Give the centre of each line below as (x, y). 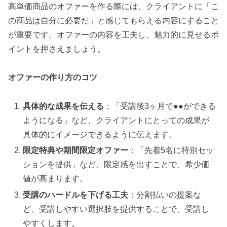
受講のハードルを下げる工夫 (76, 195)
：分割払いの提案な (165, 195)
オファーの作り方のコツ (53, 78)
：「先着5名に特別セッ (171, 150)
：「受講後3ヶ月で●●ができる (160, 106)
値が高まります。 (55, 179)
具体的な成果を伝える (64, 106)
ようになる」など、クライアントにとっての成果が (116, 121)
